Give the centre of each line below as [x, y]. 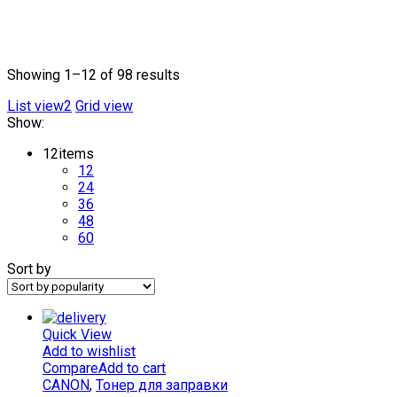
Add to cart [132, 369]
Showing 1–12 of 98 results [93, 75]
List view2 [39, 106]
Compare [70, 369]
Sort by [29, 269]
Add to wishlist [89, 352]
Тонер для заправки [162, 385]
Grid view [104, 106]
